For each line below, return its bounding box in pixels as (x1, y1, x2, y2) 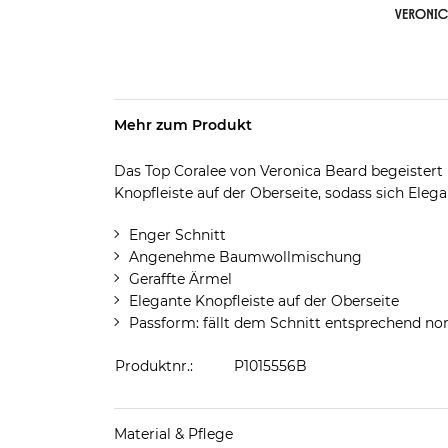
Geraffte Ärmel (128, 270, 232, 288)
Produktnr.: (114, 357, 193, 375)
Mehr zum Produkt (113, 116, 252, 134)
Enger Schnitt (128, 226, 226, 244)
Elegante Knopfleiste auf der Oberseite (128, 292, 399, 310)
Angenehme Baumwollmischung (128, 248, 362, 266)
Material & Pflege (113, 425, 233, 443)
